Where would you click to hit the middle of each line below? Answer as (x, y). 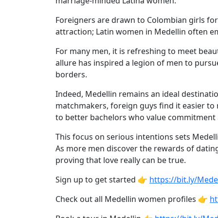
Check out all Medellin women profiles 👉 (133, 199)
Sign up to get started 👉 (102, 179)
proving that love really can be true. (121, 160)
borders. (71, 74)
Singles (29, 34)
